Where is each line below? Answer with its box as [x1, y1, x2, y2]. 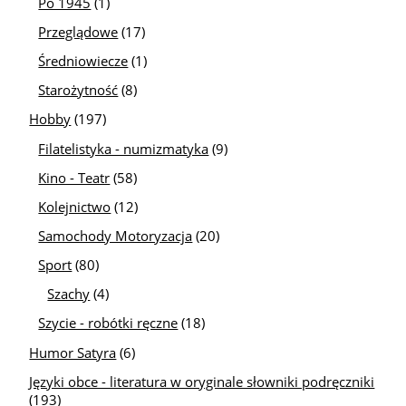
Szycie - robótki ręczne [38, 314, 179, 333]
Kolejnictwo [38, 197, 111, 216]
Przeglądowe [38, 22, 119, 41]
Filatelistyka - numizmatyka [38, 139, 209, 158]
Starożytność [38, 81, 119, 100]
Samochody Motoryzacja [38, 226, 193, 245]
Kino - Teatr [38, 168, 111, 187]
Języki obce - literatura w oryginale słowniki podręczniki [29, 372, 375, 391]
